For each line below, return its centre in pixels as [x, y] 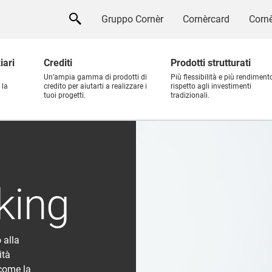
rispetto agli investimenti [211, 86]
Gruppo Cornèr [132, 19]
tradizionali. [190, 95]
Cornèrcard [206, 19]
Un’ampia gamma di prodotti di [95, 77]
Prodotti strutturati [211, 63]
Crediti [58, 63]
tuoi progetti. [65, 95]
